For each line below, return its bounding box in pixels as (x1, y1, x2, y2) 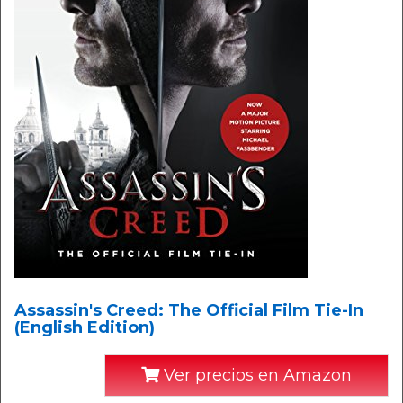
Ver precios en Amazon (159, 365, 352, 385)
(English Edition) (14, 318, 155, 337)
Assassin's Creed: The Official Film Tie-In (14, 300, 363, 320)
